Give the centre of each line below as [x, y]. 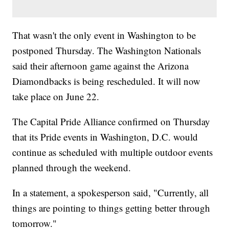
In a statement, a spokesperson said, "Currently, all [111, 193]
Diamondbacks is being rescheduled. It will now [107, 81]
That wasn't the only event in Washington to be [104, 35]
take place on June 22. [58, 97]
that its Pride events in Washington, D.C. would [105, 137]
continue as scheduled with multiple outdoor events [113, 152]
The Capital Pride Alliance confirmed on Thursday [111, 122]
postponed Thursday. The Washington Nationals [107, 51]
